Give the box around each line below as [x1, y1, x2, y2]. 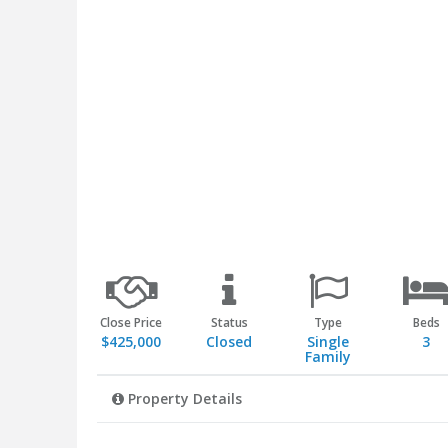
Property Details [124, 389, 242, 409]
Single [306, 332, 349, 352]
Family [304, 347, 351, 367]
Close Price [100, 314, 163, 332]
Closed [206, 332, 253, 352]
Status [210, 314, 248, 332]
